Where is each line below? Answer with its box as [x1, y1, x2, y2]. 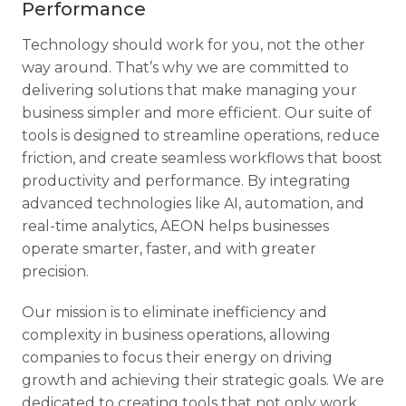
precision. [22, 263, 89, 280]
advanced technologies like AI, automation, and [22, 195, 364, 212]
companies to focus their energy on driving [22, 349, 333, 366]
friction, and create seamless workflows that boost [22, 150, 382, 167]
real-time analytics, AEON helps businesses [22, 217, 329, 235]
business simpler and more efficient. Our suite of [22, 104, 372, 121]
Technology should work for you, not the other [22, 36, 365, 53]
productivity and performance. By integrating [22, 172, 351, 189]
